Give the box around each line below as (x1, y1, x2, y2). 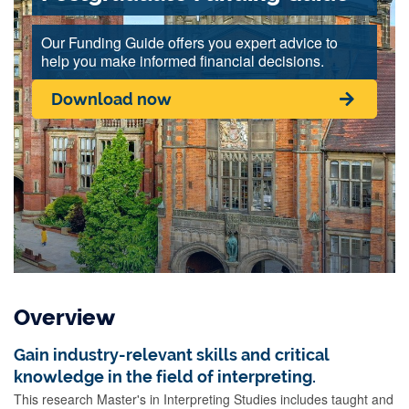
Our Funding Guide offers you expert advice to (41, 32, 338, 53)
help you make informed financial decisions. (41, 50, 326, 71)
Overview (14, 305, 115, 330)
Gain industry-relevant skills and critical (14, 345, 329, 364)
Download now (51, 89, 172, 109)
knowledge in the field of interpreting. (14, 367, 316, 386)
